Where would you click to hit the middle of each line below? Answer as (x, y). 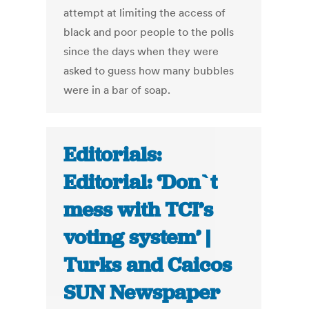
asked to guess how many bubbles (149, 71)
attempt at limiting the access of (145, 13)
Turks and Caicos (148, 265)
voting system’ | (137, 238)
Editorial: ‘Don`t (141, 182)
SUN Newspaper (142, 293)
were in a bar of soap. (117, 90)
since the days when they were (141, 51)
